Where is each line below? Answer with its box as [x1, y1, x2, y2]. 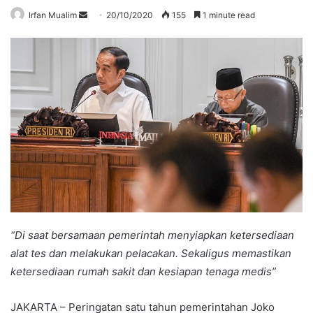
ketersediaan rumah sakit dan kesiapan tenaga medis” [10, 264, 276, 278]
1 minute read [201, 9, 255, 20]
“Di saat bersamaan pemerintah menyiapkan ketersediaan [10, 228, 294, 242]
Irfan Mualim [29, 9, 77, 20]
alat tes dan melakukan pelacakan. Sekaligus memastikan [10, 246, 291, 260]
